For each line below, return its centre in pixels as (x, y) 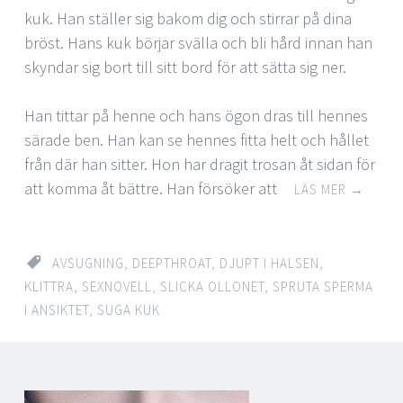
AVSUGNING (88, 263)
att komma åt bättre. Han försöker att (152, 188)
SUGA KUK (129, 309)
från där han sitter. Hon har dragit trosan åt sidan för (200, 164)
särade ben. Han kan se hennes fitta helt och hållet (197, 139)
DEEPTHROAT (172, 263)
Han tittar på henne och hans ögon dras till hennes (196, 115)
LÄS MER (322, 189)
